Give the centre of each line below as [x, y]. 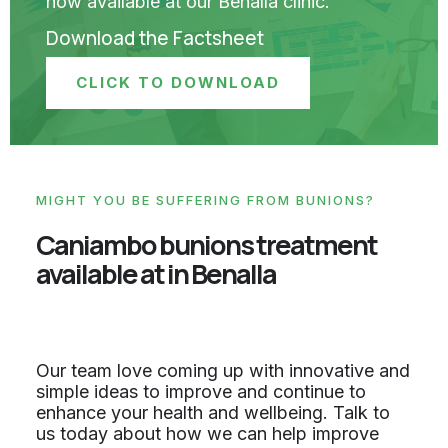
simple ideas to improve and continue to [201, 392]
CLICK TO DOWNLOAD [178, 83]
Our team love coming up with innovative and [223, 371]
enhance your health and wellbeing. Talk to [213, 413]
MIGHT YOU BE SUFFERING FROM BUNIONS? [205, 200]
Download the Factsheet [155, 38]
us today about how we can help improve [207, 434]
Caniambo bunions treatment [206, 245]
